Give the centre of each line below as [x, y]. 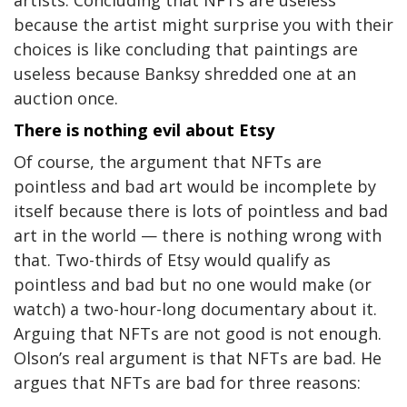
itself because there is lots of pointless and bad [201, 211]
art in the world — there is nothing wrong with [198, 236]
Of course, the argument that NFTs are [168, 162]
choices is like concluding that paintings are [186, 50]
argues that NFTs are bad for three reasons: [187, 383]
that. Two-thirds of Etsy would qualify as [172, 260]
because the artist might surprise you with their [203, 25]
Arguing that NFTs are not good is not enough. [198, 334]
